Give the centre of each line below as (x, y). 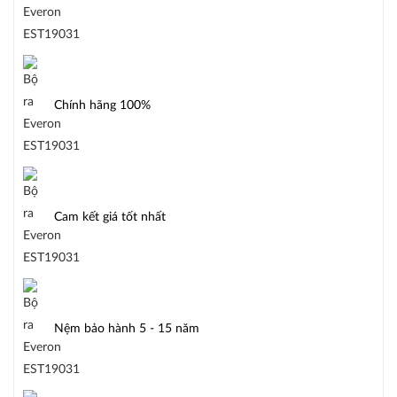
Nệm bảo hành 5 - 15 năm (127, 329)
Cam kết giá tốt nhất (110, 218)
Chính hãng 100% (102, 106)
